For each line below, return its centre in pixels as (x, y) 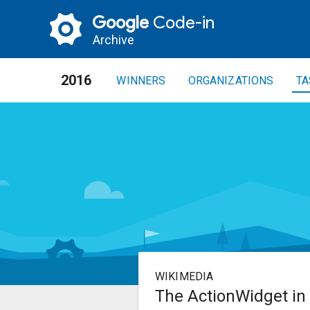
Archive (113, 39)
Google (120, 22)
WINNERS (141, 80)
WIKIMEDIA (184, 276)
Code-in (182, 22)
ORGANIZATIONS (231, 80)
